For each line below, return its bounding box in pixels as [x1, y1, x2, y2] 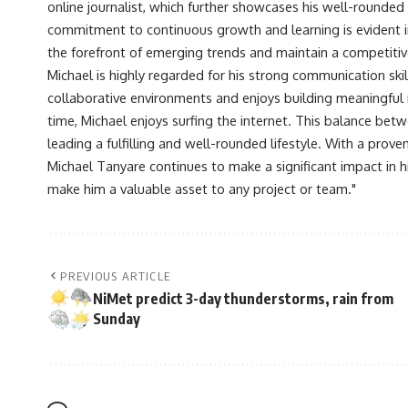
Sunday [93, 309, 140, 328]
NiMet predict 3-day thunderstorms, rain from [93, 289, 393, 308]
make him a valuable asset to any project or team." [47, 179, 356, 197]
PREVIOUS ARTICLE [60, 268, 171, 283]
